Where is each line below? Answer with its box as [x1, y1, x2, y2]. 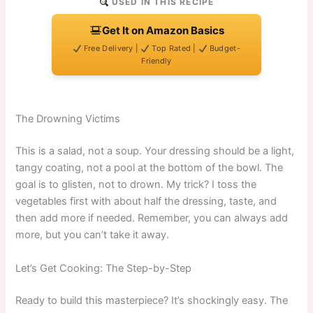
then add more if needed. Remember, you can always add [15, 212, 289, 225]
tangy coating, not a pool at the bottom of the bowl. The [15, 161, 284, 175]
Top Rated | [150, 43, 199, 54]
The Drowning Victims [15, 112, 121, 126]
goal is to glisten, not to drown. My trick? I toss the [15, 178, 257, 191]
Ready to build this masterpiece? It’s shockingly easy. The [15, 293, 289, 307]
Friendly [141, 56, 172, 66]
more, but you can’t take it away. [15, 228, 170, 242]
